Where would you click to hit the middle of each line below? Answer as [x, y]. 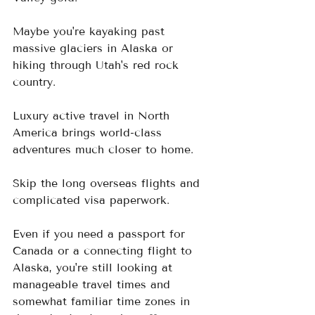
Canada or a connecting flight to [104, 251]
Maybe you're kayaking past [91, 31]
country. [34, 82]
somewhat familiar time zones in [103, 301]
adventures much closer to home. [105, 149]
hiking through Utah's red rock [98, 65]
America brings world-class [89, 133]
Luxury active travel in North [93, 116]
